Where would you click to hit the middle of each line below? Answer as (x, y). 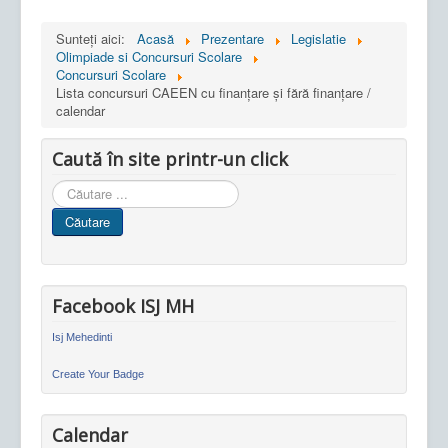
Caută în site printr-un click (170, 158)
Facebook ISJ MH (123, 305)
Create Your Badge (98, 373)
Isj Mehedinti (82, 336)
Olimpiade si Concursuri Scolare (149, 56)
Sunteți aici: (94, 38)
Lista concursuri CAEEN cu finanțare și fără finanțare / (213, 92)
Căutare (87, 221)
